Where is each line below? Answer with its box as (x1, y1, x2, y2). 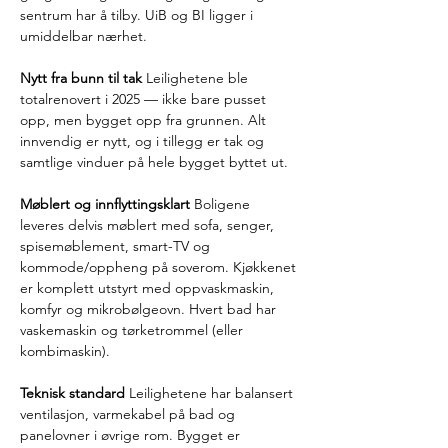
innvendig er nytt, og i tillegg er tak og (20, 132, 268, 150)
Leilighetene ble (142, 69, 252, 87)
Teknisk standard (20, 384, 125, 402)
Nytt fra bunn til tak (20, 69, 142, 87)
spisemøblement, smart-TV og (20, 237, 214, 255)
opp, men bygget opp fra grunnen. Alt (20, 111, 270, 129)
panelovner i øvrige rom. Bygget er (20, 426, 244, 444)
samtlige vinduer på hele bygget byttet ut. (20, 153, 288, 171)
